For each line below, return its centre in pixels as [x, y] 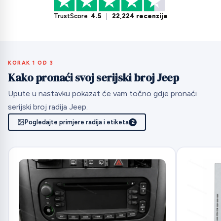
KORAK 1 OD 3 [31, 63]
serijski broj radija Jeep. [48, 107]
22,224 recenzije [140, 16]
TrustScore [71, 16]
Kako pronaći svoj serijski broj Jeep [93, 77]
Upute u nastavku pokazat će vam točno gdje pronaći [102, 94]
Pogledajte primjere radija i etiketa [77, 122]
